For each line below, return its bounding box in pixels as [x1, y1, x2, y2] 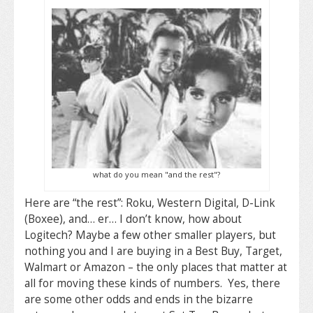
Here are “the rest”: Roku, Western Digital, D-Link [24, 195, 275, 210]
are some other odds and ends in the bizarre [24, 291, 253, 307]
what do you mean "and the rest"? [93, 168, 220, 180]
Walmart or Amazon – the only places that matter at [24, 259, 287, 275]
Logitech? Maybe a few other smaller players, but [24, 227, 276, 242]
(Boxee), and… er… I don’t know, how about [24, 211, 242, 226]
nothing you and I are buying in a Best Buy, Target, [24, 243, 282, 259]
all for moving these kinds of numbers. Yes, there [24, 275, 280, 291]
